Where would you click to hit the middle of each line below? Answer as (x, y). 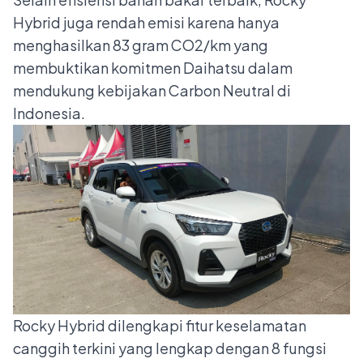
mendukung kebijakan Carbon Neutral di (152, 91)
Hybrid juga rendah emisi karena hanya (146, 23)
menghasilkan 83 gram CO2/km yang (141, 45)
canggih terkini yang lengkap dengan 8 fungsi (170, 348)
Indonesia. (49, 113)
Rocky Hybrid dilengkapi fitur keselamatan (160, 326)
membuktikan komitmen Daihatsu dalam (153, 68)
